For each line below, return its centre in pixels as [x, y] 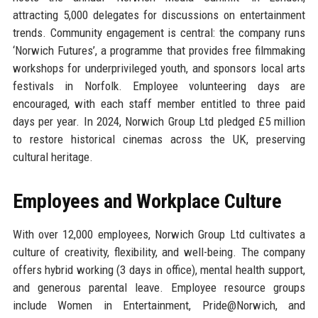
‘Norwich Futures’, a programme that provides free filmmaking [159, 50]
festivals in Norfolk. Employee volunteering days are [159, 86]
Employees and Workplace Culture [147, 201]
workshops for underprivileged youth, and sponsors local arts [159, 68]
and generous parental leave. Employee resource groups [159, 287]
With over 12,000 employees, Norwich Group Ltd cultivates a [159, 234]
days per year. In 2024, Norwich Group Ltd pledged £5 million [159, 121]
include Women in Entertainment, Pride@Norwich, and [159, 305]
